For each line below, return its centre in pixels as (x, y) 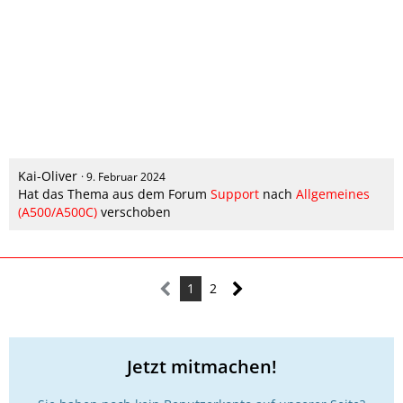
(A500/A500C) (58, 211)
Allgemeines (333, 193)
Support (235, 193)
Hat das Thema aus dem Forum (114, 193)
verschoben (134, 211)
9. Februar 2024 (126, 176)
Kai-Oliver (48, 175)
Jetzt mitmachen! (201, 366)
